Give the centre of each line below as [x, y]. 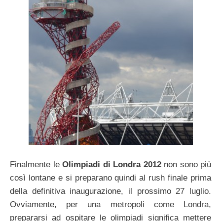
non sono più [186, 164]
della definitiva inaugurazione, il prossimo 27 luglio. [110, 191]
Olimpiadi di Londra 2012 [112, 164]
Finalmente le [36, 164]
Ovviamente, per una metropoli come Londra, [110, 204]
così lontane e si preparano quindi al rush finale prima [110, 178]
